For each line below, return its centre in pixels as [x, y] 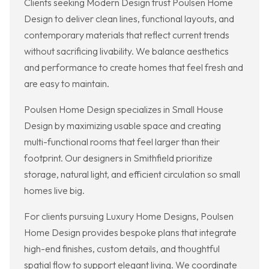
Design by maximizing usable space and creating [122, 126]
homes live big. [54, 191]
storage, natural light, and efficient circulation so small [132, 174]
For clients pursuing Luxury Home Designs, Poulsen [129, 216]
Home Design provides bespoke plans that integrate [130, 233]
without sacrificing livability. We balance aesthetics [126, 51]
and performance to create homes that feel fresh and [134, 68]
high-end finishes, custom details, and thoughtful [122, 249]
